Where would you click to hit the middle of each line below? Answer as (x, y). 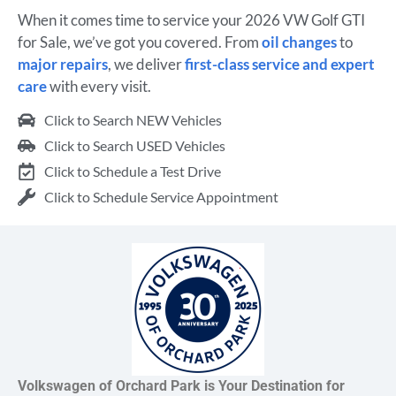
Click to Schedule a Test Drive (133, 171)
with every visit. (99, 86)
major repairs (63, 64)
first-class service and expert (280, 64)
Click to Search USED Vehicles (135, 146)
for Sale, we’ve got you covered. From (140, 42)
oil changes (299, 42)
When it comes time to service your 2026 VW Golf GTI (191, 19)
